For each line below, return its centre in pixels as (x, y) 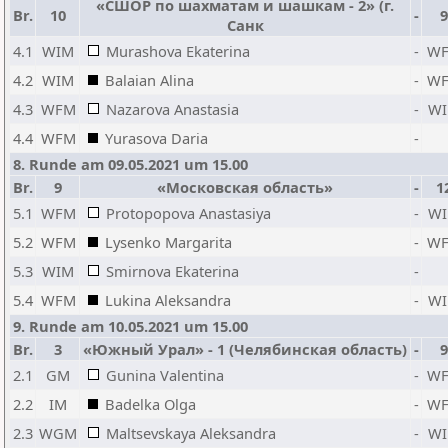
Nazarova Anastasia (172, 109)
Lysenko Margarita (168, 242)
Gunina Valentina (165, 375)
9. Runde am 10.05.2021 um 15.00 (130, 326)
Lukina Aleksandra (168, 300)
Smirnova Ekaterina (172, 271)
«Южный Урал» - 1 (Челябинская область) (245, 349)
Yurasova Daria (156, 138)
